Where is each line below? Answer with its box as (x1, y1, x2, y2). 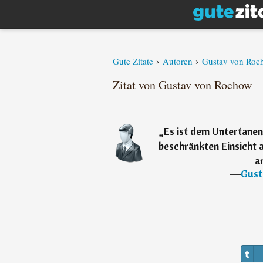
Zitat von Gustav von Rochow (113, 77, 252, 93)
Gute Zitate (113, 55, 153, 67)
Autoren (163, 55, 193, 67)
